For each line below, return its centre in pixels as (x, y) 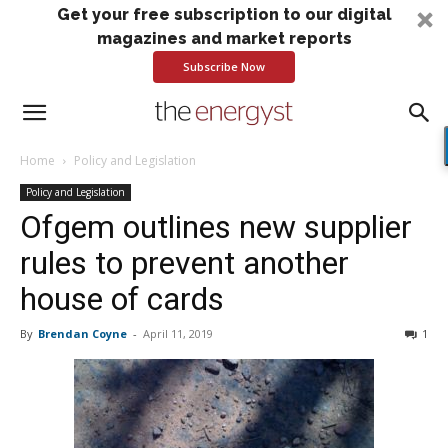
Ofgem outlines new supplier (216, 227)
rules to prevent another (184, 263)
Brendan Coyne (82, 333)
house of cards (122, 299)
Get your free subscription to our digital (224, 14)
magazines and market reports (224, 38)
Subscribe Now (224, 66)
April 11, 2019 (178, 333)
